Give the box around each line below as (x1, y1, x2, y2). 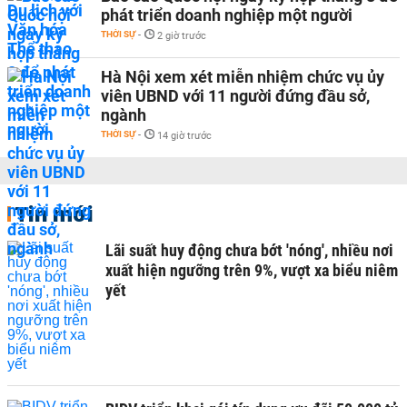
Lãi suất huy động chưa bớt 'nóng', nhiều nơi (105, 241, 393, 260)
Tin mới (15, 200, 94, 227)
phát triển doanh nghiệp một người (101, 5, 352, 25)
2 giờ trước (157, 30, 206, 42)
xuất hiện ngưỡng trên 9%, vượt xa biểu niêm (105, 261, 398, 280)
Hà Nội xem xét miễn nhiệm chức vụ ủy (101, 67, 384, 86)
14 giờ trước (157, 130, 212, 142)
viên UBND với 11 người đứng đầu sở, (101, 86, 370, 105)
